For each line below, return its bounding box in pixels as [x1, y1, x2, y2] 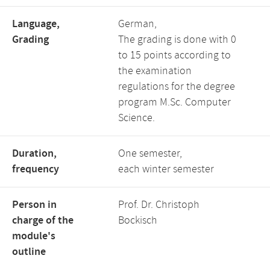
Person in [12, 198, 57, 212]
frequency [12, 162, 59, 177]
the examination [118, 64, 192, 78]
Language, [12, 17, 60, 31]
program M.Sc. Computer [118, 95, 231, 110]
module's [12, 229, 55, 243]
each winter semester [118, 162, 214, 177]
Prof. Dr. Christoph [118, 198, 199, 212]
